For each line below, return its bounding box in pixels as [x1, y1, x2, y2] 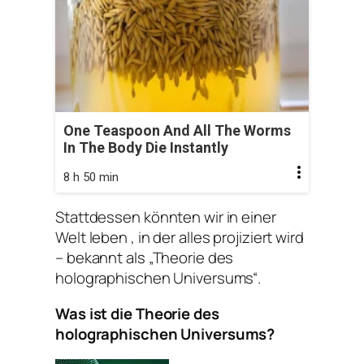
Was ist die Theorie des [55, 302, 219, 324]
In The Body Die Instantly [63, 138, 228, 156]
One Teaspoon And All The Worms [63, 121, 291, 139]
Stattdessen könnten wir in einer [55, 206, 276, 228]
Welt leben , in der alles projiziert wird [55, 227, 304, 249]
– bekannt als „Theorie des [55, 247, 234, 269]
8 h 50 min [63, 169, 119, 184]
